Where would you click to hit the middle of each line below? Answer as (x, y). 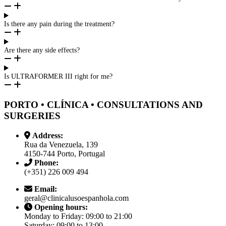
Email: (46, 189)
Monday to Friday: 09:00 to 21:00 (78, 216)
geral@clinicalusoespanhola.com (76, 198)
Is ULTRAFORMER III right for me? (58, 77)
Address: (48, 135)
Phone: (46, 162)
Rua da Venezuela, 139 (61, 144)
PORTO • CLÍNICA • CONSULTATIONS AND (103, 104)
